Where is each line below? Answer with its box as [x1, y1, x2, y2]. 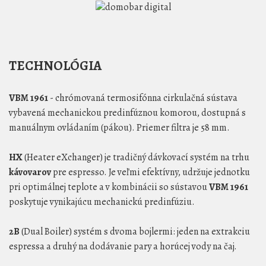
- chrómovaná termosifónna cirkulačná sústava [48, 91, 237, 105]
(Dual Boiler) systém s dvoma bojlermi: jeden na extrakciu [20, 225, 250, 239]
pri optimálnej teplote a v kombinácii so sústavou [9, 180, 209, 194]
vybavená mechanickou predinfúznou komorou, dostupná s [9, 106, 246, 120]
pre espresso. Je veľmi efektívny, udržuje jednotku [51, 166, 250, 179]
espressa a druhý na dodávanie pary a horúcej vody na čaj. [9, 240, 237, 254]
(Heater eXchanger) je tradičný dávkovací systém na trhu [23, 151, 249, 164]
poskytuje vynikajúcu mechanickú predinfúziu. [9, 195, 195, 209]
